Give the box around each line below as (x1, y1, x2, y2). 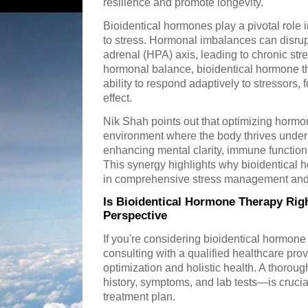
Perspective (103, 209, 167, 223)
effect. (103, 92, 132, 104)
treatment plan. (103, 291, 175, 303)
